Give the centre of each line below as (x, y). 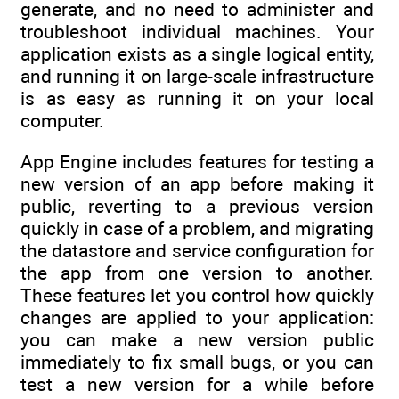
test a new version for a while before (197, 384)
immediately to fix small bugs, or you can (197, 362)
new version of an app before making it (197, 184)
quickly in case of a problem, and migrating (197, 228)
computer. (62, 120)
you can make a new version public (197, 340)
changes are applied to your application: (197, 318)
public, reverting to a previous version (197, 206)
